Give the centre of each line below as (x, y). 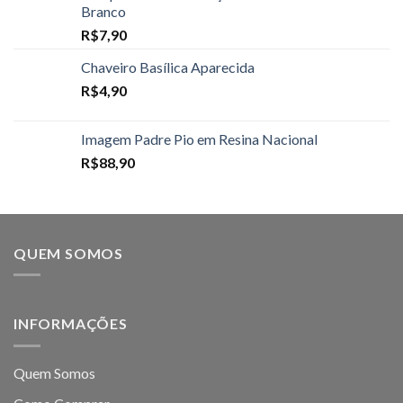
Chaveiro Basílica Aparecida (168, 67)
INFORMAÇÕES (71, 324)
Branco (103, 11)
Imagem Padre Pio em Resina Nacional (199, 139)
